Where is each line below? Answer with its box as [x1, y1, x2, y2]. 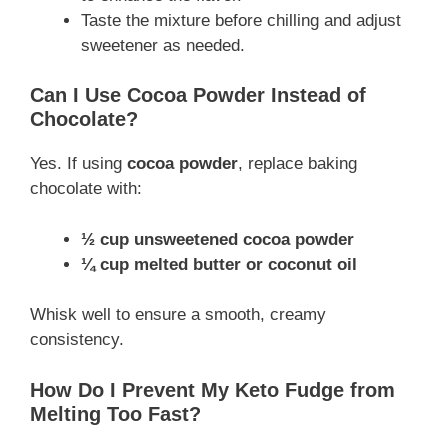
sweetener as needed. [81, 35, 245, 55]
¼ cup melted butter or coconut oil [81, 254, 357, 274]
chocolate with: [30, 179, 142, 199]
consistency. [30, 330, 124, 350]
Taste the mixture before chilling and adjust [81, 10, 401, 30]
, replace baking [238, 154, 357, 174]
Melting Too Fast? [30, 402, 201, 425]
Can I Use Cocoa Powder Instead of [30, 84, 366, 107]
